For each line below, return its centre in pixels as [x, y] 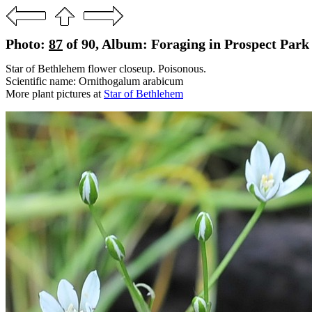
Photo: [27, 44]
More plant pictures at [55, 94]
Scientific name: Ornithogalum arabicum [94, 81]
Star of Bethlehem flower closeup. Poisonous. [106, 69]
